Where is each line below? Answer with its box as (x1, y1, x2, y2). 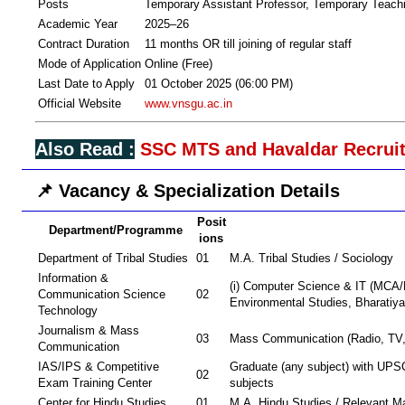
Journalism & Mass (38, 324, 139, 338)
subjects (230, 376, 274, 391)
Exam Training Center (38, 376, 152, 391)
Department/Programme (48, 223, 183, 238)
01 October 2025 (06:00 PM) (145, 77, 293, 91)
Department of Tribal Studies (38, 251, 188, 266)
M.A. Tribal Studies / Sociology (230, 251, 393, 266)
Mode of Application (38, 57, 141, 71)
